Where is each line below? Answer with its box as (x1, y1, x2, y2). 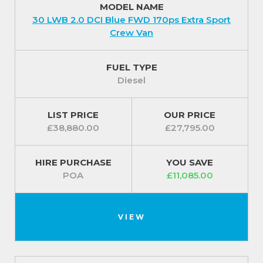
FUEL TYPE (106, 62, 157, 73)
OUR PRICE (164, 109, 216, 121)
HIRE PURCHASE (35, 157, 112, 168)
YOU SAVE (166, 157, 214, 168)
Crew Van (110, 27, 153, 39)
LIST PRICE (48, 109, 99, 121)
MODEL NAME (99, 1, 164, 13)
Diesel (117, 75, 146, 86)
